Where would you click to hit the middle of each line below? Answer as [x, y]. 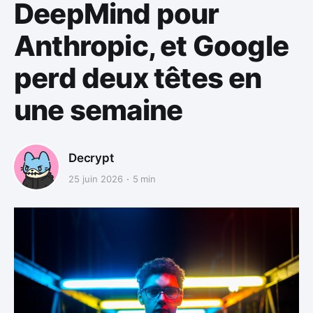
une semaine [99, 110]
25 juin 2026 [96, 179]
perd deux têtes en [138, 78]
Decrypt [91, 158]
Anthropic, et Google [152, 46]
